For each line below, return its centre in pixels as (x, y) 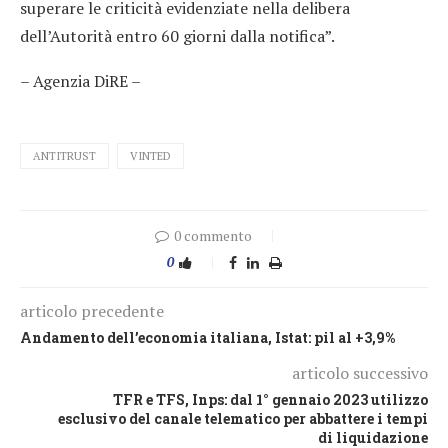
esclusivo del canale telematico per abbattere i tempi (243, 418)
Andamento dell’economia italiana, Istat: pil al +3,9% (207, 337)
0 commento (213, 235)
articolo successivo (360, 372)
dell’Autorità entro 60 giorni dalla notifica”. (177, 35)
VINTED (150, 155)
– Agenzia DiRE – (80, 80)
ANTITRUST (64, 155)
